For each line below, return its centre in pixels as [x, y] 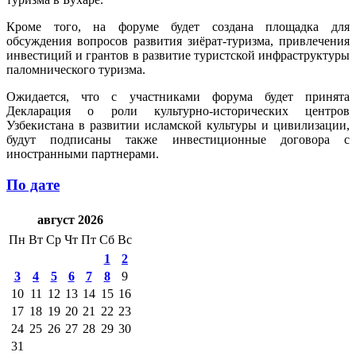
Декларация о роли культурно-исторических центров [178, 110]
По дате [33, 184]
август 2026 [70, 220]
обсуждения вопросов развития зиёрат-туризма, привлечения [178, 41]
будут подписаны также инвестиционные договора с [178, 139]
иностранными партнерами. [83, 153]
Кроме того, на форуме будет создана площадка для [178, 26]
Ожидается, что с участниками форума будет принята [178, 96]
